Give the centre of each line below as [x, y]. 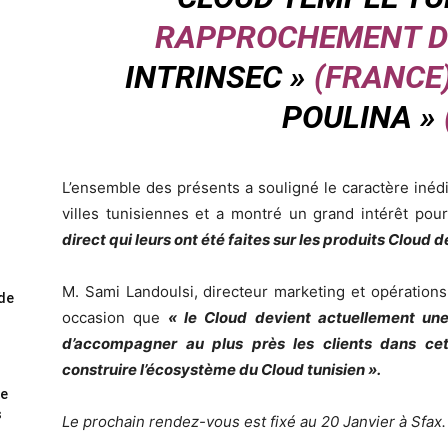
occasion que [111, 317]
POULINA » [359, 116]
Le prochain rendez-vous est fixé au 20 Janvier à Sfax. [254, 421]
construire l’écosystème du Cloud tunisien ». [221, 369]
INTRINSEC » [215, 76]
